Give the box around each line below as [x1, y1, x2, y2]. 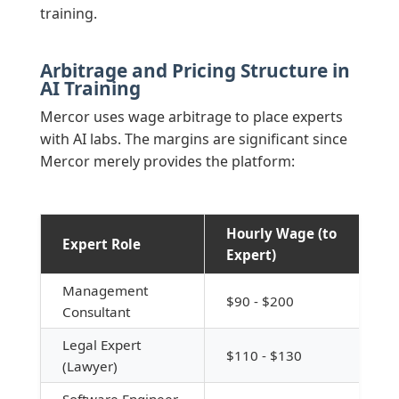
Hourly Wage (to [225, 224, 337, 243]
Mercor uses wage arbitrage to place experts [39, 107, 343, 127]
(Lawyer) [61, 357, 118, 376]
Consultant [61, 303, 130, 322]
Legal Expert [61, 336, 141, 354]
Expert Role [61, 235, 141, 254]
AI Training [39, 76, 141, 102]
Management [61, 281, 148, 300]
